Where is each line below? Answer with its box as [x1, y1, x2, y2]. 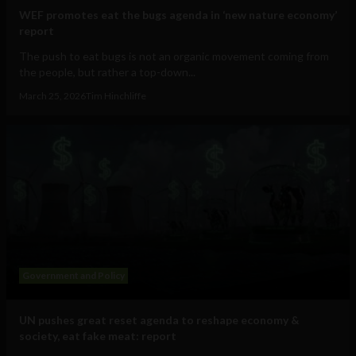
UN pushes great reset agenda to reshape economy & [19, 313, 300, 327]
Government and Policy [22, 269, 125, 282]
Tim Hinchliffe [86, 90, 146, 103]
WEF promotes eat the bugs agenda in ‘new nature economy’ [19, 8, 337, 22]
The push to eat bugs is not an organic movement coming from [19, 49, 329, 64]
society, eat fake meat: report [19, 329, 176, 343]
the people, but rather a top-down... [19, 65, 195, 79]
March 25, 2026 [19, 90, 86, 103]
